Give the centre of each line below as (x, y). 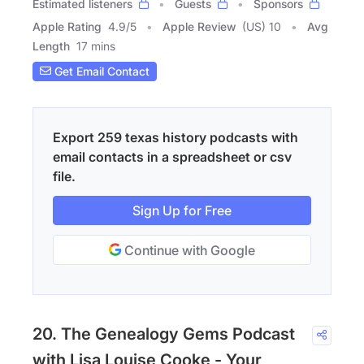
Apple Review (199, 26)
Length (51, 45)
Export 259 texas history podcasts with (175, 137)
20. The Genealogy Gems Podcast (164, 334)
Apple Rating (67, 26)
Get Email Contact (100, 71)
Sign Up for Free (182, 210)
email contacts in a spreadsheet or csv (172, 156)
